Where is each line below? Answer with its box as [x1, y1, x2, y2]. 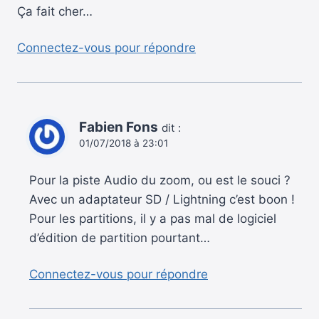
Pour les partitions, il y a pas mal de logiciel [29, 211, 276, 226]
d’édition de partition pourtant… [29, 231, 210, 246]
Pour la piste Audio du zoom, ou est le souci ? [29, 173, 291, 188]
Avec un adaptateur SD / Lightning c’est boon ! [29, 192, 295, 207]
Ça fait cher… [17, 4, 93, 19]
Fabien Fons [79, 118, 158, 135]
